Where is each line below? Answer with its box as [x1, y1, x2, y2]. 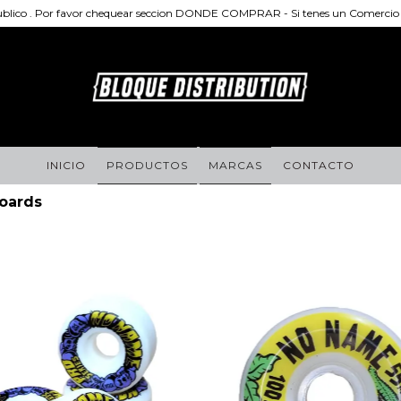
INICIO [47, 158, 86, 172]
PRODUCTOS [107, 158, 188, 172]
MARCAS [209, 158, 262, 172]
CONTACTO [283, 158, 354, 172]
